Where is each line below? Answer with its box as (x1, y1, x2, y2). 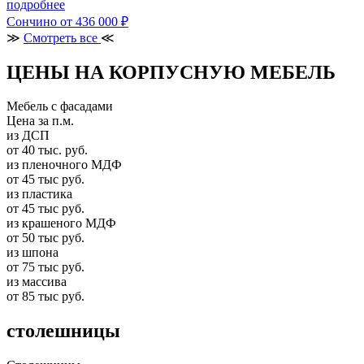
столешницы (6, 320, 120, 342)
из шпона (6, 245, 58, 260)
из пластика (6, 187, 72, 201)
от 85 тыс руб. (6, 289, 84, 304)
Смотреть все (24, 30, 101, 45)
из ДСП (6, 128, 50, 143)
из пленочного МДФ (6, 158, 122, 172)
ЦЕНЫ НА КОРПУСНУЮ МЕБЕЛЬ (6, 61, 336, 83)
